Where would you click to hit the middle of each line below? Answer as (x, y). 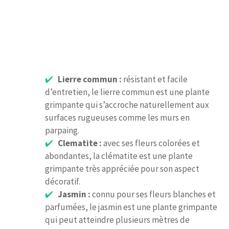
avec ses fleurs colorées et (151, 143)
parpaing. (62, 131)
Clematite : (79, 143)
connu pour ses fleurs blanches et (153, 194)
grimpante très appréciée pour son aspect (122, 169)
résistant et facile (154, 79)
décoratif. (63, 182)
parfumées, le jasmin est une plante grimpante (131, 207)
